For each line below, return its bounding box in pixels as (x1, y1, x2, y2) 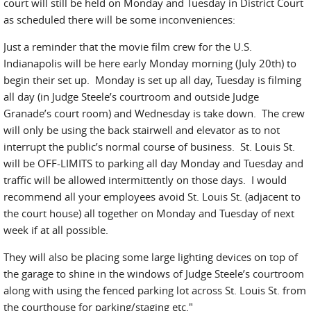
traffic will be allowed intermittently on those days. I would (3, 173, 287, 187)
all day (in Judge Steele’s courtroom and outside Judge (3, 90, 259, 103)
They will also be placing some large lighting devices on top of (3, 250, 298, 264)
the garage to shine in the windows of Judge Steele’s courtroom (3, 267, 304, 280)
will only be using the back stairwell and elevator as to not (3, 123, 280, 137)
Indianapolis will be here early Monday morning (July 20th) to (3, 56, 296, 70)
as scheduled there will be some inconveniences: (3, 12, 235, 26)
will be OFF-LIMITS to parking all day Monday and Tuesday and (3, 156, 303, 170)
